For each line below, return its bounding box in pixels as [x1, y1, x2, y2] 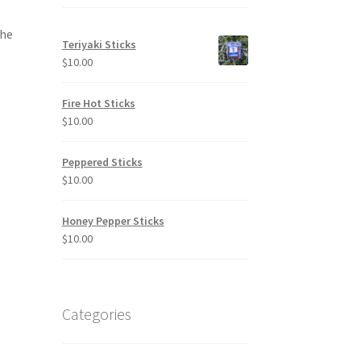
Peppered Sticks [61, 155, 143, 170]
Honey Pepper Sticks [61, 214, 164, 229]
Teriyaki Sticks [61, 37, 136, 52]
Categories [61, 304, 131, 325]
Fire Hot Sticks [61, 96, 135, 111]
